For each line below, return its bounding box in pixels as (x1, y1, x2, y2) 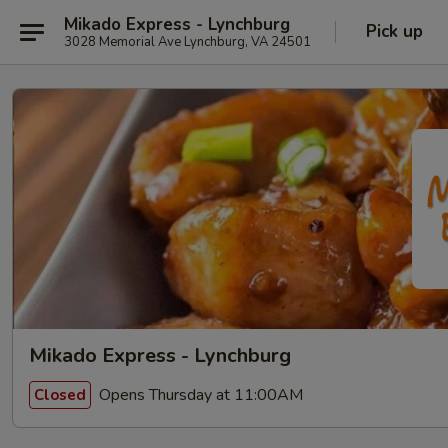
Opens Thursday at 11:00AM (95, 383, 303, 406)
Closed (34, 384, 86, 405)
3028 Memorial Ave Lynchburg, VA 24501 (64, 32, 311, 51)
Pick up (366, 20, 423, 43)
